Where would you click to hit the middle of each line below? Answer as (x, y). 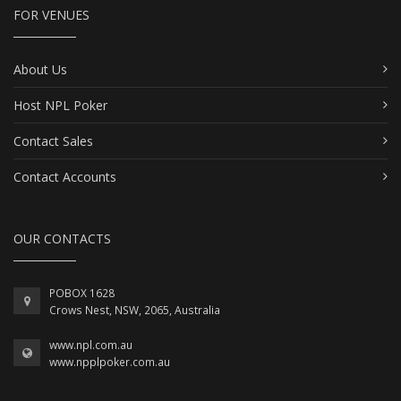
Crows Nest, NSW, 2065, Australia (135, 310)
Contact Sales (53, 141)
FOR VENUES (51, 14)
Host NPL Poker (60, 105)
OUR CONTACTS (62, 238)
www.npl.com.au (91, 345)
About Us (40, 69)
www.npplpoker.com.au (110, 362)
